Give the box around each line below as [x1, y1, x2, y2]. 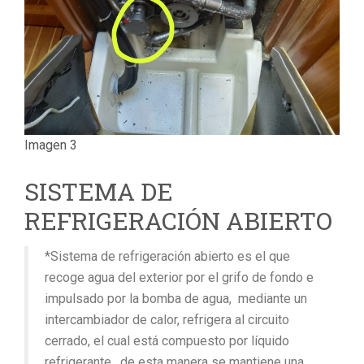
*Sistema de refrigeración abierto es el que [45, 248, 290, 264]
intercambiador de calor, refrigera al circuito [45, 311, 289, 327]
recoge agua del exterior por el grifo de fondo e [45, 269, 314, 285]
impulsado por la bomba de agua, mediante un [45, 290, 307, 306]
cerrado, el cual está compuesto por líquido [45, 332, 289, 349]
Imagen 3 [24, 136, 77, 153]
